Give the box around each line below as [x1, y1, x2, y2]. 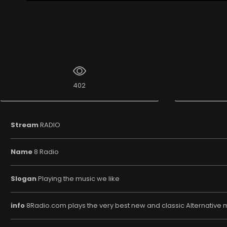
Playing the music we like [36, 173, 120, 183]
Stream [11, 120, 39, 130]
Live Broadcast [43, 7, 81, 14]
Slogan [11, 173, 36, 183]
